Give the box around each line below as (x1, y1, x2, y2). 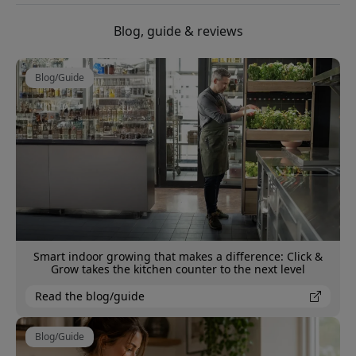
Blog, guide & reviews (113, 22, 243, 41)
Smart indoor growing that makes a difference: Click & (33, 248, 323, 264)
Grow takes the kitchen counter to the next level (51, 261, 305, 277)
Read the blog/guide (35, 288, 145, 304)
